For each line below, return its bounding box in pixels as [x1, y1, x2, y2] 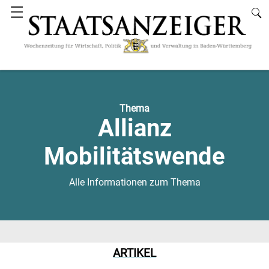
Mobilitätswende [44, 142, 225, 171]
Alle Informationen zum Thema [68, 176, 201, 188]
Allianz [97, 113, 172, 142]
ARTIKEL [113, 247, 156, 261]
